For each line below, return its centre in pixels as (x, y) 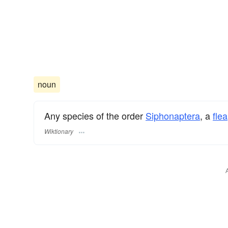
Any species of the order (95, 116)
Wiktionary (59, 131)
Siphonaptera (173, 116)
